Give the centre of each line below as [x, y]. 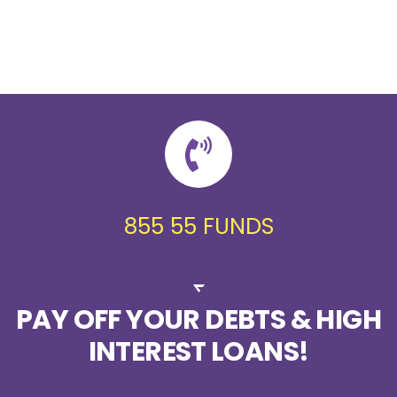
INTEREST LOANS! [198, 352]
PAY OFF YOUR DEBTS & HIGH [198, 320]
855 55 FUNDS [198, 227]
